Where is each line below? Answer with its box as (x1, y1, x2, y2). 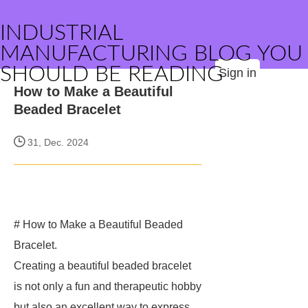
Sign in (219, 66, 256, 80)
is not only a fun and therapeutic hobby (14, 280, 201, 292)
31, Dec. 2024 (25, 137, 89, 148)
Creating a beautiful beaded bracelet (14, 260, 191, 272)
